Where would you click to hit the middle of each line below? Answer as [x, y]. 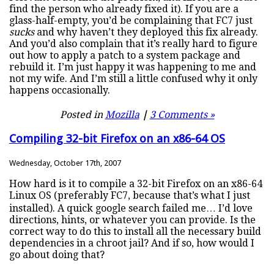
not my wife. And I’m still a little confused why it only [133, 79]
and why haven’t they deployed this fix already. [146, 32]
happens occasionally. [60, 91]
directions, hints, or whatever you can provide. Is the [132, 220]
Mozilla [122, 115]
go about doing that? [57, 254]
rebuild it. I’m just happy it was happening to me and [133, 67]
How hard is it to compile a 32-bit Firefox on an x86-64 [136, 183]
